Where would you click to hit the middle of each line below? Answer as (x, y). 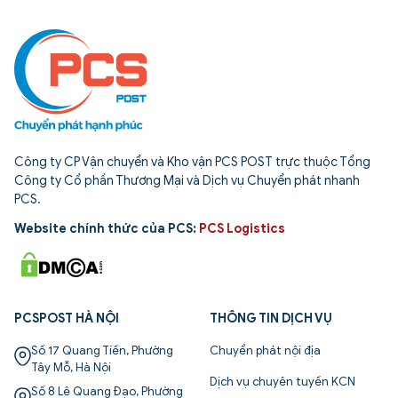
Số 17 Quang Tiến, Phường (102, 350)
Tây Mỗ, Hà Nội (71, 367)
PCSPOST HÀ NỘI (67, 318)
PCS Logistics (242, 228)
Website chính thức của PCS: (107, 228)
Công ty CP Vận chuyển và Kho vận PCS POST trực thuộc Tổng (192, 162)
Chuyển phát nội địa (265, 350)
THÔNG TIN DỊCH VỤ (271, 318)
